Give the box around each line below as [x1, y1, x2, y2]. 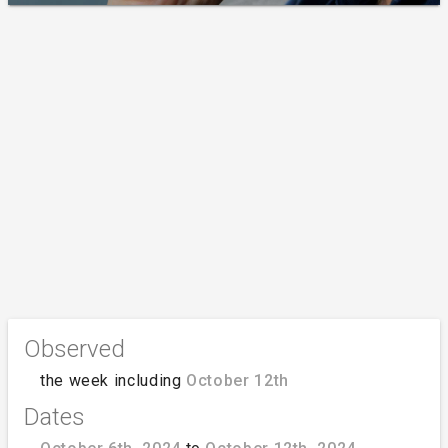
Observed [24, 334, 125, 363]
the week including [40, 370, 187, 390]
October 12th [186, 370, 289, 390]
